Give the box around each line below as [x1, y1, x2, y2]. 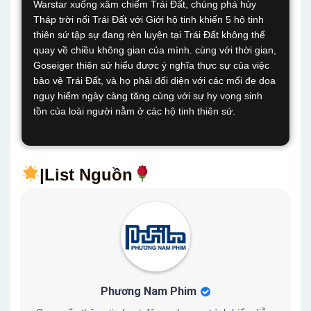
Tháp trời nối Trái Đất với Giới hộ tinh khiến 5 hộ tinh [33, 14, 264, 25]
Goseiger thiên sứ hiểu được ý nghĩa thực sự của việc [33, 60, 269, 71]
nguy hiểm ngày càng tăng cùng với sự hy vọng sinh [33, 90, 262, 101]
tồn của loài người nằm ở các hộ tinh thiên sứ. [33, 106, 235, 117]
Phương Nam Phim [101, 285, 196, 298]
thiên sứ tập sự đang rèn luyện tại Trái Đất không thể [33, 29, 265, 40]
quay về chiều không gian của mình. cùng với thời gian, [33, 44, 276, 56]
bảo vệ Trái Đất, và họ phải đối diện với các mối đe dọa [33, 75, 276, 86]
